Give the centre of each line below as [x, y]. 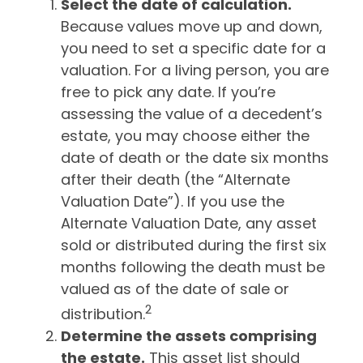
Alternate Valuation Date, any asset [189, 223]
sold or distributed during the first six [194, 245]
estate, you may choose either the [185, 136]
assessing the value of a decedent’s [192, 114]
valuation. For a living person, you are [195, 70]
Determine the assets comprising [189, 336]
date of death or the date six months [195, 158]
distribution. [103, 314]
